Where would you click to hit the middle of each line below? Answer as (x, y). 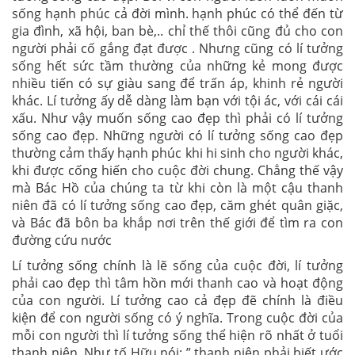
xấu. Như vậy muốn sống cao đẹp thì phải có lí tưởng (177, 118)
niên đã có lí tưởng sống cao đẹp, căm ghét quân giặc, (177, 205)
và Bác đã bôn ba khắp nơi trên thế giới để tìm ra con (177, 223)
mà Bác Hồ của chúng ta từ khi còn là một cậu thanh (177, 188)
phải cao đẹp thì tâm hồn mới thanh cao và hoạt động (177, 283)
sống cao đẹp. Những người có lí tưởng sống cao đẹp (177, 136)
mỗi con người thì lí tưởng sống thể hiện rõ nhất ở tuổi (177, 335)
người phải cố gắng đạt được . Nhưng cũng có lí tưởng (177, 48)
